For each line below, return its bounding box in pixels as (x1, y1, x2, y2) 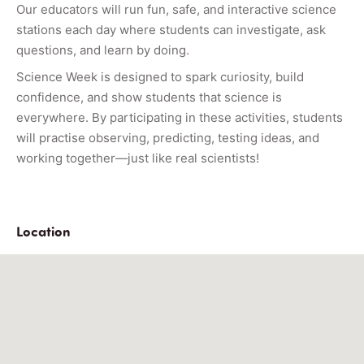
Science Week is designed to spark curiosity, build (16, 68, 304, 84)
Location (16, 221, 71, 240)
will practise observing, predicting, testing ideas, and (16, 129, 319, 145)
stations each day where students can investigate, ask (16, 21, 326, 37)
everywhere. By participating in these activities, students (16, 109, 343, 125)
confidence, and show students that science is (16, 89, 282, 105)
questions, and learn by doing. (16, 41, 189, 58)
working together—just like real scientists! (16, 149, 259, 166)
